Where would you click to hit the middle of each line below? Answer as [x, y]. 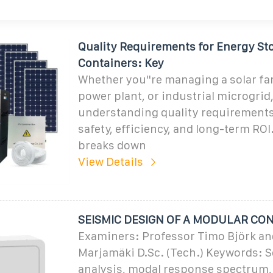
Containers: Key [121, 63]
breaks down [112, 145]
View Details [110, 161]
